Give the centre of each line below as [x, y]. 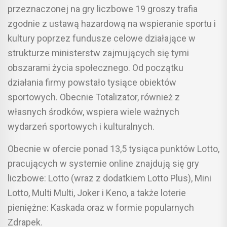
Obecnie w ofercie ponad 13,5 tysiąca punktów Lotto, [113, 148]
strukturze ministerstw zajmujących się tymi [98, 53]
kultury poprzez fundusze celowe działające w [102, 38]
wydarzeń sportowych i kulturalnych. [81, 126]
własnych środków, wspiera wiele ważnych [93, 111]
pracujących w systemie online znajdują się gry [103, 163]
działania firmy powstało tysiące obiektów [92, 82]
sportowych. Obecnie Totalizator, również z [94, 97]
